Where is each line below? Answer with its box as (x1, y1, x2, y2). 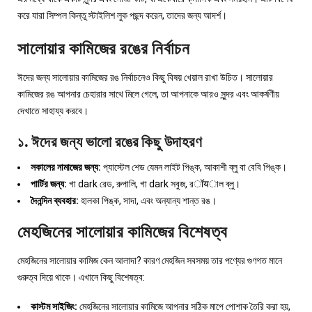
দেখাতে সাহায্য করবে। (17, 104, 88, 116)
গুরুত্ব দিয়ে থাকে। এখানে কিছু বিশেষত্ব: (17, 271, 145, 283)
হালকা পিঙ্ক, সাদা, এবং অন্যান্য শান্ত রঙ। (79, 195, 217, 207)
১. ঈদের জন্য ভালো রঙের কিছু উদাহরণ (17, 131, 202, 152)
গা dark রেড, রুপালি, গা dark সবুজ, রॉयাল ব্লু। (67, 178, 240, 190)
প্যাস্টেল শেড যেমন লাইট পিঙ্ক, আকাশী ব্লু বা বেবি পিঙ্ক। (101, 162, 287, 173)
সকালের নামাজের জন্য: (31, 162, 101, 173)
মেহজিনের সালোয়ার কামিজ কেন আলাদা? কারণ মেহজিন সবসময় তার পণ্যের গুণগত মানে (17, 254, 282, 266)
